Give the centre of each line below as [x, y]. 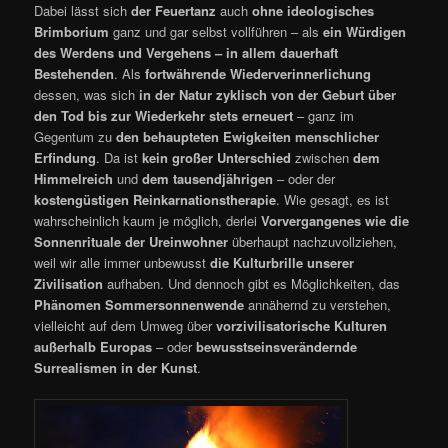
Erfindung [65, 157]
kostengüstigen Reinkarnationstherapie [155, 199]
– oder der [304, 178]
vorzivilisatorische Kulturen [302, 325]
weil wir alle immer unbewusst [120, 262]
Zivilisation [69, 283]
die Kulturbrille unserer [280, 262]
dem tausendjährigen [208, 178]
